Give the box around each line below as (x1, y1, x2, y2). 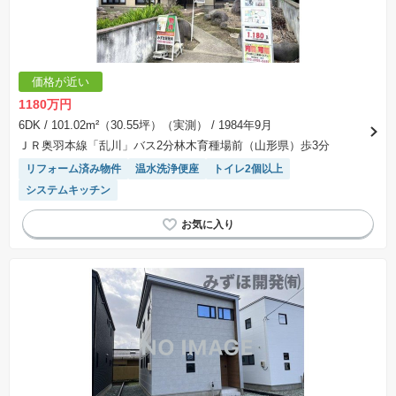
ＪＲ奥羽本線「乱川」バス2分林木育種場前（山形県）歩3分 (19, 139, 330, 153)
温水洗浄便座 (135, 163, 199, 176)
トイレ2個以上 (213, 163, 283, 176)
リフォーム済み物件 (26, 163, 121, 176)
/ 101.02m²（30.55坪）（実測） (41, 118, 208, 133)
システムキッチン (26, 184, 110, 197)
